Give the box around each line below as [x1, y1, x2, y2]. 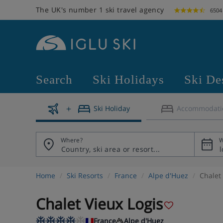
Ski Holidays [93, 73, 164, 86]
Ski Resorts [67, 171, 103, 180]
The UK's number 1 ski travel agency [36, 5, 164, 14]
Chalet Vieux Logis [36, 194, 163, 214]
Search [36, 73, 73, 86]
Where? [61, 136, 83, 144]
